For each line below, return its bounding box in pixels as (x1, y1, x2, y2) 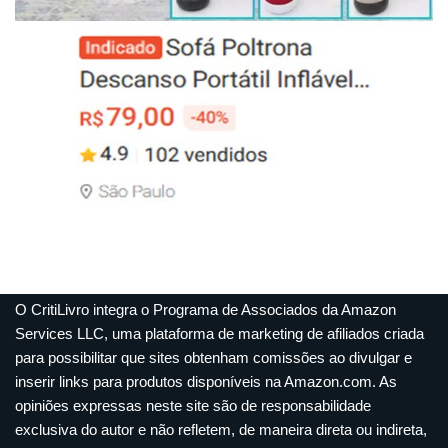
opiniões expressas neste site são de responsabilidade (15, 397, 371, 415)
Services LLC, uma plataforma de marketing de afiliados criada (15, 325, 424, 343)
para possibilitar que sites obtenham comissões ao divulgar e (15, 349, 412, 367)
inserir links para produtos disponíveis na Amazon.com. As (15, 373, 397, 391)
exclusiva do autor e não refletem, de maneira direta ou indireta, (15, 421, 427, 439)
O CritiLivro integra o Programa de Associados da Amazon (15, 301, 396, 319)
